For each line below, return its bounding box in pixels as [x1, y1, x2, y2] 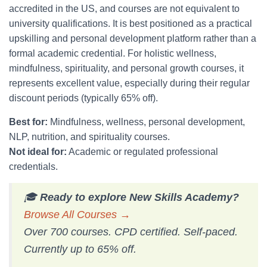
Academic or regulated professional [67, 147, 218, 157]
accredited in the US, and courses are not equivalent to [9, 4, 240, 14]
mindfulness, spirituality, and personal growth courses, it [9, 63, 244, 73]
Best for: [9, 117, 48, 127]
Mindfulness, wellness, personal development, [48, 117, 245, 127]
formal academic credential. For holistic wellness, [9, 48, 216, 58]
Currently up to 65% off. [24, 243, 136, 255]
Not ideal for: [9, 147, 67, 157]
